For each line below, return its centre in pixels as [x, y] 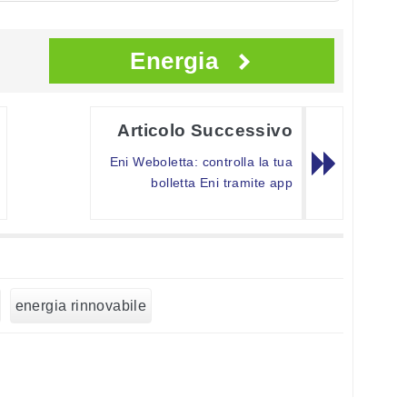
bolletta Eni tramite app [222, 183]
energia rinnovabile [81, 306]
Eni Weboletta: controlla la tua [201, 162]
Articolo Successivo [205, 131]
